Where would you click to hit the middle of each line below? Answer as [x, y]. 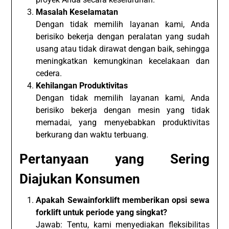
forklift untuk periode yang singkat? [102, 212]
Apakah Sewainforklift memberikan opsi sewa [123, 200]
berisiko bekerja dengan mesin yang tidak [123, 110]
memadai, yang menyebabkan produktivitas [123, 122]
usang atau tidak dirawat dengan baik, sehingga [123, 49]
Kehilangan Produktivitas [82, 85]
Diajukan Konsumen [80, 179]
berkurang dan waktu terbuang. [92, 134]
